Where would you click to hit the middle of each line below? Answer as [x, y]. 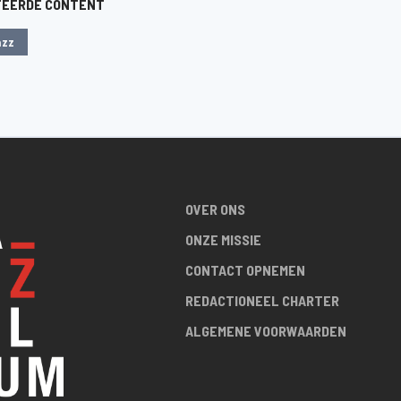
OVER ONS [215, 209]
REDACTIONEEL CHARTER [262, 301]
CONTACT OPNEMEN [245, 270]
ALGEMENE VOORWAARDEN [265, 331]
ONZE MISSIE [223, 240]
